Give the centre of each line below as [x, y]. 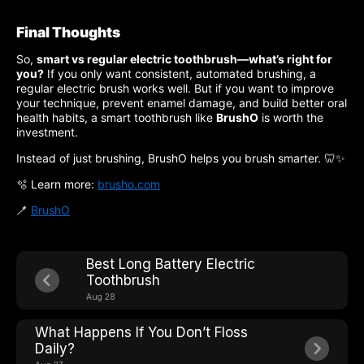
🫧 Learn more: [57, 184]
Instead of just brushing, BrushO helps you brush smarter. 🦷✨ [181, 158]
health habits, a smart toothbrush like [116, 117]
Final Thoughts [68, 32]
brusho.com [129, 184]
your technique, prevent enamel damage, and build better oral [182, 102]
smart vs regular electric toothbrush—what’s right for [184, 58]
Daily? [55, 348]
